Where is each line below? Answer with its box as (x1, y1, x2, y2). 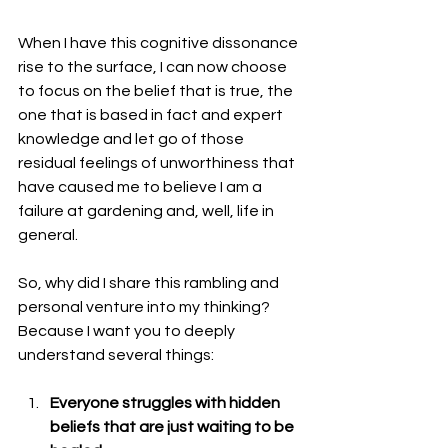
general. (18, 227, 78, 244)
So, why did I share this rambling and (18, 275, 282, 292)
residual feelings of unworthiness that (18, 155, 298, 172)
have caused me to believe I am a (18, 179, 265, 196)
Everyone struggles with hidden (50, 395, 283, 412)
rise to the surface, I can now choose (18, 59, 290, 76)
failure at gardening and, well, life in (18, 203, 277, 220)
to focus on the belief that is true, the (18, 83, 296, 100)
